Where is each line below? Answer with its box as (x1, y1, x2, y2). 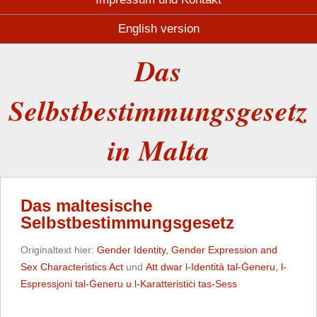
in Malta (107, 130, 210, 170)
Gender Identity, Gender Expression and (97, 244, 277, 255)
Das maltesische (21, 196, 152, 215)
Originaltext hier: (21, 244, 97, 255)
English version (117, 22, 200, 35)
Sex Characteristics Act (21, 261, 123, 272)
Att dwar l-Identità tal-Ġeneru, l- (146, 261, 287, 272)
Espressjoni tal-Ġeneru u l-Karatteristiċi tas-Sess (21, 278, 237, 289)
